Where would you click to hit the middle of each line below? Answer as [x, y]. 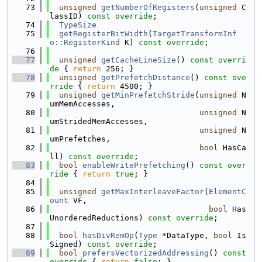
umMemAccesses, [82, 104]
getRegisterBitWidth [104, 34]
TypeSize [78, 25]
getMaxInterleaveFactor [153, 192]
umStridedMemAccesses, [99, 121]
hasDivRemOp [108, 235]
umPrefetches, [80, 139]
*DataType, [185, 235]
